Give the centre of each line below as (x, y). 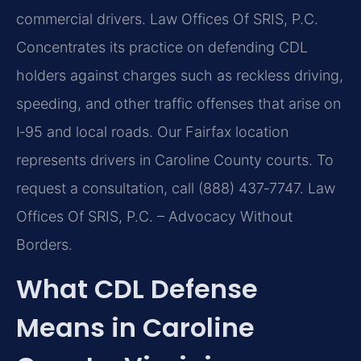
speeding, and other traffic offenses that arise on (178, 103)
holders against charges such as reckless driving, (180, 75)
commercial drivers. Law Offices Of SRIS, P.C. (167, 19)
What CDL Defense (137, 289)
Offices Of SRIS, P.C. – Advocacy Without (154, 216)
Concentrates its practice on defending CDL (162, 47)
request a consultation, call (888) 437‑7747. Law (176, 188)
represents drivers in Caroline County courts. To (175, 160)
